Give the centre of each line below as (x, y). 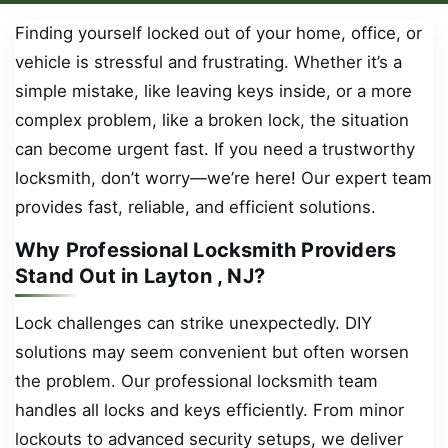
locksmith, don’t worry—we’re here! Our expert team (223, 178)
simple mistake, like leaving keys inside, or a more (213, 91)
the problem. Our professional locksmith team (196, 381)
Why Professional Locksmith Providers (206, 249)
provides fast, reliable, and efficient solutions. (195, 207)
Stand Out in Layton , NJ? (140, 275)
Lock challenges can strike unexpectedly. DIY (193, 323)
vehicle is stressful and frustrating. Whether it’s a (208, 62)
